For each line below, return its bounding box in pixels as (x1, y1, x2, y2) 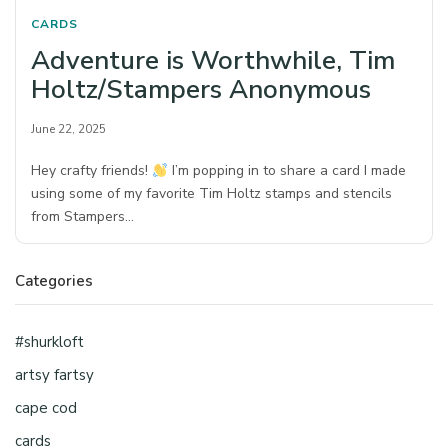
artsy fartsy (15, 365, 94, 386)
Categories (15, 271, 93, 292)
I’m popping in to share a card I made (167, 161, 407, 181)
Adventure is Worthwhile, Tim (31, 43, 395, 79)
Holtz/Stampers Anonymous (31, 72, 371, 108)
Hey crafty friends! (31, 161, 153, 181)
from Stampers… (31, 207, 135, 227)
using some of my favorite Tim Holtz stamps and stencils (31, 184, 393, 204)
